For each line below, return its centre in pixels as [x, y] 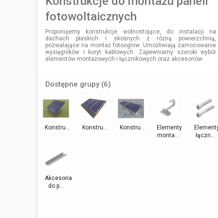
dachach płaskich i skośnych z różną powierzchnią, [131, 38]
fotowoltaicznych [91, 16]
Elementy [170, 127]
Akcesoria [59, 178]
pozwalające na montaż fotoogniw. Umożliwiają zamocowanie [131, 45]
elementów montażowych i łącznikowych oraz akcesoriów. [124, 59]
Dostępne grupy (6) [78, 84]
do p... [56, 186]
